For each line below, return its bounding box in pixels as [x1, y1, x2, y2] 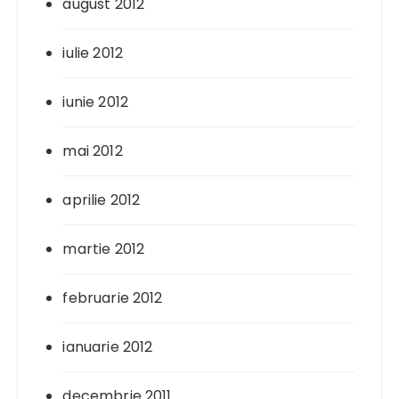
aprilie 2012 [62, 189, 141, 210]
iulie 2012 [62, 42, 123, 63]
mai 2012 [62, 140, 123, 161]
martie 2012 [62, 238, 145, 259]
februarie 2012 [62, 287, 163, 308]
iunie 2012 [62, 91, 128, 112]
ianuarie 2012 [62, 336, 153, 357]
